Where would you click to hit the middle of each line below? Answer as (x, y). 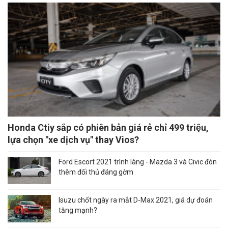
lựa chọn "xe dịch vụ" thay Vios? (73, 140)
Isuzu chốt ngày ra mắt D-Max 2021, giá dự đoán (136, 200)
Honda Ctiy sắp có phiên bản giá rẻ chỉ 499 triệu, (108, 128)
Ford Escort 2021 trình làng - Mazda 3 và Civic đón (138, 162)
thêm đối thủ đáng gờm (96, 172)
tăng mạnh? (78, 210)
